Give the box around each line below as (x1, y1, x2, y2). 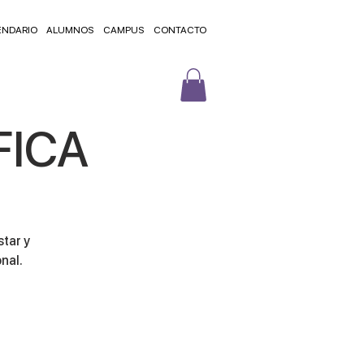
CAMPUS (103, 24, 145, 36)
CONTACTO (154, 24, 207, 36)
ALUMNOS (46, 24, 94, 36)
